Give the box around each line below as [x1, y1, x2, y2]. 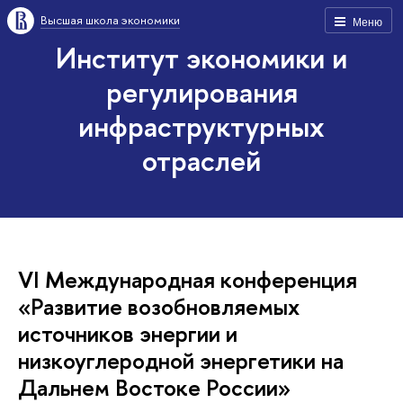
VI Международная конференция [18, 264, 357, 295]
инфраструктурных [78, 106, 325, 146]
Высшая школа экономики [40, 12, 180, 28]
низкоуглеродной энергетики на [18, 345, 344, 376]
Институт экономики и [56, 38, 347, 77]
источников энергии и [18, 318, 237, 349]
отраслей [142, 140, 261, 180]
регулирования [105, 72, 298, 112]
